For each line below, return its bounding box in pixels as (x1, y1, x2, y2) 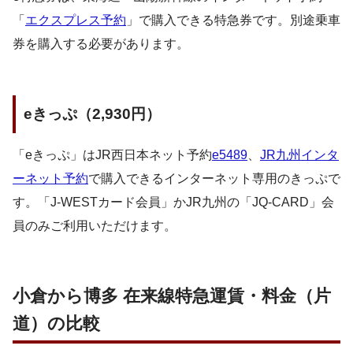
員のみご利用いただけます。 (13, 219, 176, 233)
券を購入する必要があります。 (13, 37, 189, 50)
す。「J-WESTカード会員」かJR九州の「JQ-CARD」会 (13, 195, 334, 210)
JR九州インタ (260, 148, 339, 162)
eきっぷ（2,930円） (24, 105, 161, 122)
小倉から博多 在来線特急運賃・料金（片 (13, 286, 331, 307)
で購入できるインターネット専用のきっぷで (88, 172, 340, 186)
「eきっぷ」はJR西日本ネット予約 (13, 148, 212, 162)
